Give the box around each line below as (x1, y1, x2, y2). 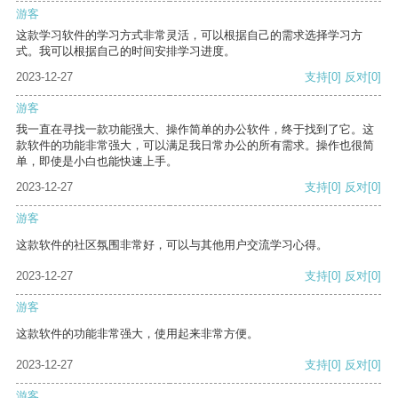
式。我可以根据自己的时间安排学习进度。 (16, 44, 235, 59)
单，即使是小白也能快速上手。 (16, 155, 178, 169)
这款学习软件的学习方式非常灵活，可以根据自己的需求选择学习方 (16, 28, 362, 43)
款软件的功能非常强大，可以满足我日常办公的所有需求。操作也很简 (16, 139, 374, 153)
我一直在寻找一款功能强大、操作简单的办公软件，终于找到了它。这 (16, 123, 374, 137)
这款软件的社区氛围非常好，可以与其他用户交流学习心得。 (16, 238, 328, 252)
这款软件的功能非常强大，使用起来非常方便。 (16, 327, 259, 341)
